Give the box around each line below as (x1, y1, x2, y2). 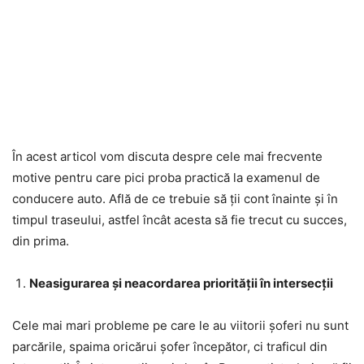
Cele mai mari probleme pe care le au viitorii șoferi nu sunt (12, 318, 349, 334)
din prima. (12, 233, 69, 249)
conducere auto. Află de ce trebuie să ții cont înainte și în (12, 191, 338, 207)
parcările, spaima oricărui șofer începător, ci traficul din (12, 339, 327, 355)
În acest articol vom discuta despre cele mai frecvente (12, 149, 323, 165)
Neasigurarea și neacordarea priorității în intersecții (29, 275, 333, 292)
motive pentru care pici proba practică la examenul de (12, 170, 320, 186)
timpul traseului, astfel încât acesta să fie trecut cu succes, (12, 212, 347, 228)
